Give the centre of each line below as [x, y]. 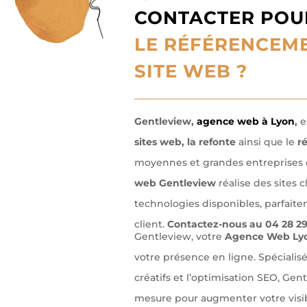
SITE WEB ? [191, 72]
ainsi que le [268, 142]
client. [149, 224]
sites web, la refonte [186, 142]
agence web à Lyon [244, 122]
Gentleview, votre [179, 237]
